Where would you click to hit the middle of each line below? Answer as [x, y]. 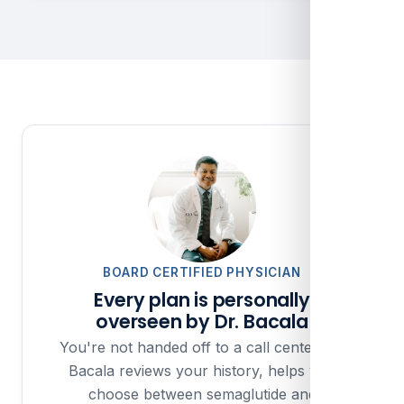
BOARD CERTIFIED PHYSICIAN [202, 272]
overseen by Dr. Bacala [202, 321]
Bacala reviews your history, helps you [202, 370]
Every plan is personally [202, 299]
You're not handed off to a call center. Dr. [202, 347]
